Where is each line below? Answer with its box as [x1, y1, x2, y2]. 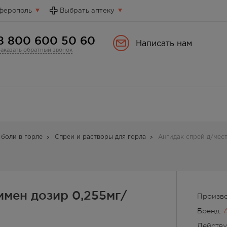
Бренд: [197, 207, 223, 215]
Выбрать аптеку [60, 8, 115, 14]
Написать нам [136, 40, 192, 48]
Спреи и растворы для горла [55, 134, 146, 140]
